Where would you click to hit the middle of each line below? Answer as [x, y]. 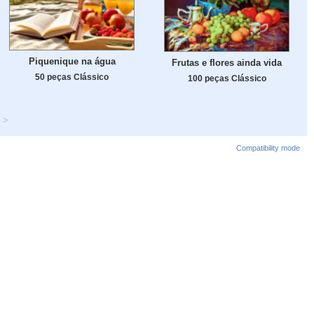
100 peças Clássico [227, 78]
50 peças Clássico [72, 77]
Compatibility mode [268, 148]
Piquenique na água [72, 62]
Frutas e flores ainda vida [227, 62]
